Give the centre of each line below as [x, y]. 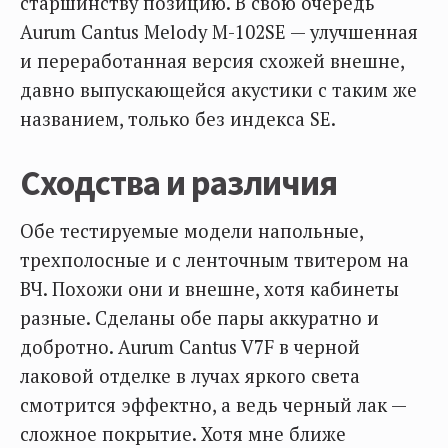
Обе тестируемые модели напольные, [191, 231]
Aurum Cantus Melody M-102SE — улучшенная [219, 32]
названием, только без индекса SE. [178, 119]
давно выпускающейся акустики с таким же [218, 90]
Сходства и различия [179, 183]
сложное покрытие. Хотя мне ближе [183, 434]
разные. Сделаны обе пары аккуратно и [199, 318]
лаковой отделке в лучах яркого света [190, 376]
